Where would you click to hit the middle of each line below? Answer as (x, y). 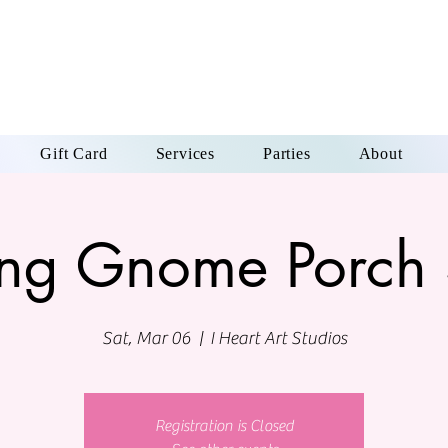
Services (185, 153)
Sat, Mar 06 (146, 338)
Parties (286, 153)
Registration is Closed (224, 425)
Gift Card (74, 153)
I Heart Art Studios (278, 338)
